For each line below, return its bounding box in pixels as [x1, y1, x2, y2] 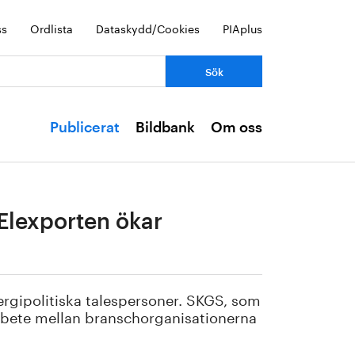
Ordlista [30, 19, 73, 36]
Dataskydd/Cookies [96, 19, 200, 36]
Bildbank [136, 120, 195, 135]
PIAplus [223, 19, 262, 36]
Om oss [211, 120, 262, 135]
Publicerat [50, 120, 120, 135]
